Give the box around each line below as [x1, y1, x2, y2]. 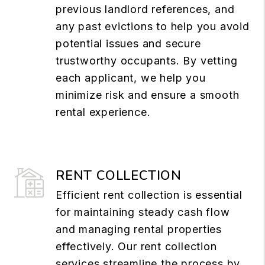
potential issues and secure [56, 37, 201, 50]
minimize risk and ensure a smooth [56, 88, 240, 101]
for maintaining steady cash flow [56, 205, 230, 218]
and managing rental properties [56, 222, 222, 235]
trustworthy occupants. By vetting [56, 54, 238, 67]
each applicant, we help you [56, 71, 206, 84]
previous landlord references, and [56, 2, 235, 15]
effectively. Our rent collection [56, 240, 217, 253]
